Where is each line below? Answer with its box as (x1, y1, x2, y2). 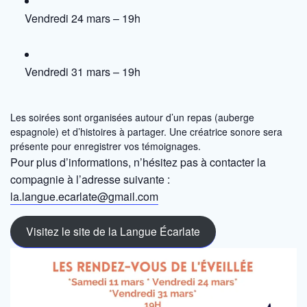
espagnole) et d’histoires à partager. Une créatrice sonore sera (10, 124, 282, 138)
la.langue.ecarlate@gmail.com (10, 188, 158, 204)
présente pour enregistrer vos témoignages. (10, 138, 201, 153)
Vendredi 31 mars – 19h (25, 63, 140, 79)
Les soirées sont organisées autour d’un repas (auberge (10, 110, 254, 124)
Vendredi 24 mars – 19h (25, 10, 140, 26)
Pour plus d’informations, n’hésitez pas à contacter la (10, 153, 266, 170)
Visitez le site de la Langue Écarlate (25, 223, 200, 239)
